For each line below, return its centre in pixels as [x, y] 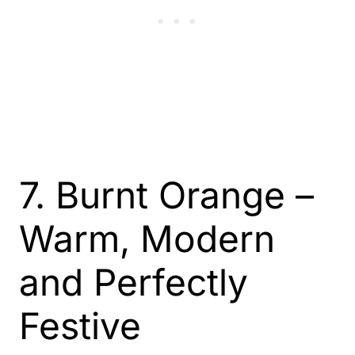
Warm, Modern [147, 239]
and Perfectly [134, 282]
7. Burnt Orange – [166, 195]
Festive [80, 326]
